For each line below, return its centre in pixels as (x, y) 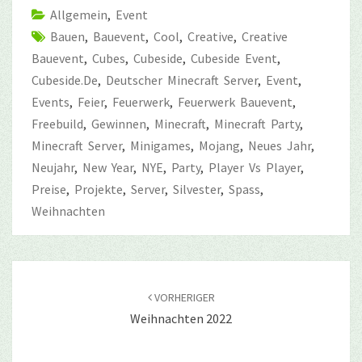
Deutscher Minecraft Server (182, 80)
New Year (108, 167)
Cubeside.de (65, 80)
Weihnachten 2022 (181, 318)
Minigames (160, 145)
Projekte (99, 189)
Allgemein (79, 14)
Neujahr (53, 167)
